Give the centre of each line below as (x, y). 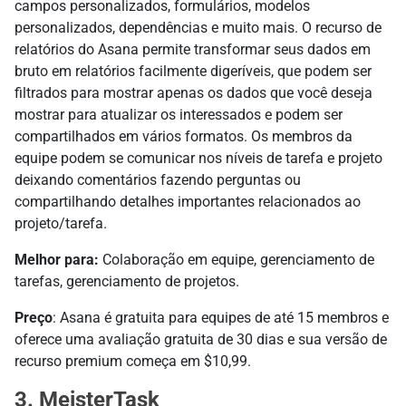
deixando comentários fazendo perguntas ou (158, 179)
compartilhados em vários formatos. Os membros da (184, 136)
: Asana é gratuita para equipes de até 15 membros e (221, 317)
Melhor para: (57, 259)
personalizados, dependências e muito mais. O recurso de (198, 27)
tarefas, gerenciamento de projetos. (127, 281)
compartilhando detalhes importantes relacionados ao (188, 201)
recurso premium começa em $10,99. (133, 361)
